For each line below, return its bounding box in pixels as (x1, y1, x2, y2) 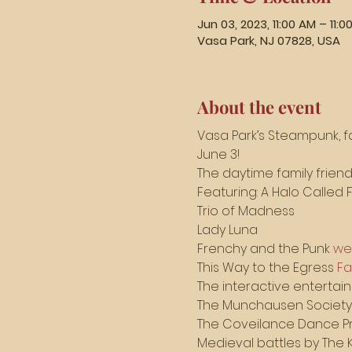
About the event (196, 95, 321, 119)
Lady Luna (196, 221, 258, 239)
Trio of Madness (196, 202, 298, 220)
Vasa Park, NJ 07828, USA (196, 32, 340, 49)
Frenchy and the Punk (196, 240, 333, 258)
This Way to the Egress (196, 258, 337, 277)
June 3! (196, 145, 240, 163)
